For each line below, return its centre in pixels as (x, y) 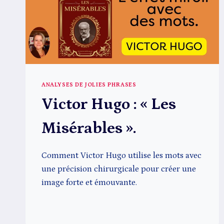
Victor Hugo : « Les (109, 104)
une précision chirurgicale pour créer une (119, 169)
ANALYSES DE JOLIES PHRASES (89, 84)
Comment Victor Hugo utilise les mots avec (121, 155)
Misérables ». (89, 128)
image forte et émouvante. (89, 182)
